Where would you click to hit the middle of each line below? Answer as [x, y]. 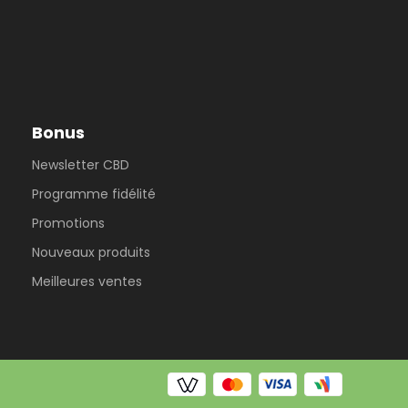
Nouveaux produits [91, 253]
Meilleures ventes [87, 282]
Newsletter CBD [80, 165]
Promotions [68, 224]
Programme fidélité [93, 194]
